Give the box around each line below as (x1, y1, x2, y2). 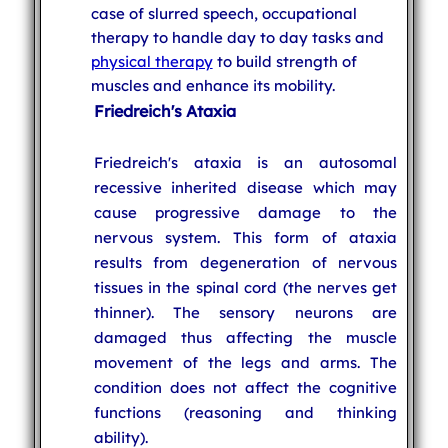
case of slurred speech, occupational (90, 3, 357, 23)
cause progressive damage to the (93, 202, 398, 222)
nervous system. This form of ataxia (93, 227, 398, 247)
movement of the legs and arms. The (93, 352, 398, 372)
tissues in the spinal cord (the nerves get (93, 277, 398, 297)
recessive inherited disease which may (93, 177, 398, 197)
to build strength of (212, 51, 357, 71)
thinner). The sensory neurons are (93, 302, 398, 322)
